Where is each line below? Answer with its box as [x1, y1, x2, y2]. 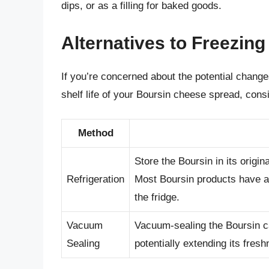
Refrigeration [67, 174, 124, 186]
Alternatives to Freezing [61, 32, 265, 53]
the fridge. [134, 192, 180, 204]
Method [77, 127, 113, 139]
